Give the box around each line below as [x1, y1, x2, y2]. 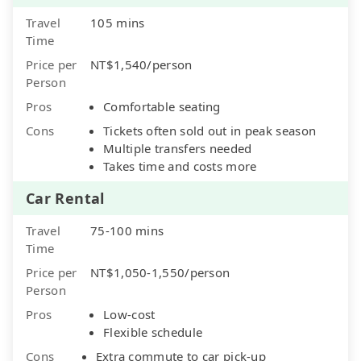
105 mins [90, 14, 145, 31]
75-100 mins [90, 222, 164, 239]
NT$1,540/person [90, 56, 193, 73]
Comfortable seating [103, 98, 221, 114]
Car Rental [26, 188, 105, 208]
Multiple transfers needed [103, 139, 252, 156]
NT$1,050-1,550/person [90, 263, 230, 280]
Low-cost [103, 305, 156, 322]
